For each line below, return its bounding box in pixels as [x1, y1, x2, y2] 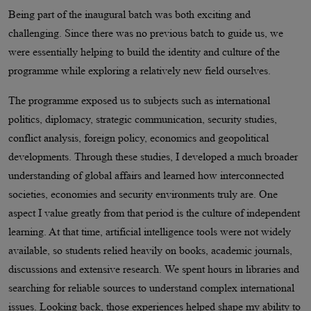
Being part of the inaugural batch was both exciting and [8, 8, 251, 20]
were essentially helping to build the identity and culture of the [8, 45, 280, 58]
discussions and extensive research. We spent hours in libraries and [8, 262, 299, 275]
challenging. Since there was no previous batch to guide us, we [8, 26, 283, 39]
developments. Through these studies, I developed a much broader [8, 150, 298, 162]
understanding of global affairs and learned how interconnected [8, 169, 284, 181]
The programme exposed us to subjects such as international [8, 94, 270, 106]
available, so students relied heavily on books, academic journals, [8, 244, 292, 256]
